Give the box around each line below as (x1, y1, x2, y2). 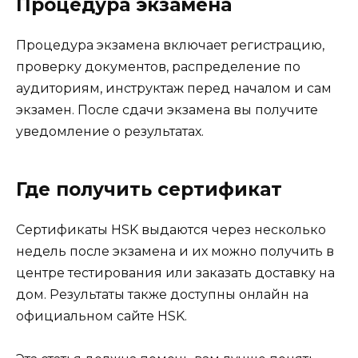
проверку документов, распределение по (16, 59, 300, 75)
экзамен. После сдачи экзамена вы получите (16, 102, 318, 118)
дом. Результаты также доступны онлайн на (16, 287, 308, 303)
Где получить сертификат (16, 178, 282, 201)
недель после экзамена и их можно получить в (16, 244, 334, 260)
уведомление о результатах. (16, 124, 204, 140)
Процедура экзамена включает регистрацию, (16, 38, 324, 54)
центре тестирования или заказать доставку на (16, 265, 335, 281)
